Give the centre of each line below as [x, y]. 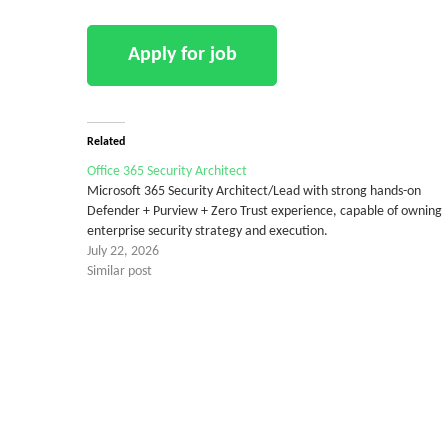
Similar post [119, 271]
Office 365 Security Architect [167, 171]
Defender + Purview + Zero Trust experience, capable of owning [264, 211]
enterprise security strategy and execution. [207, 231]
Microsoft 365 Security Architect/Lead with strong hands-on [254, 191]
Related [106, 141]
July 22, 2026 [123, 251]
